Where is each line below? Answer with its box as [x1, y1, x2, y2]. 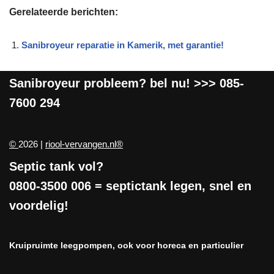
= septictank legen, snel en [91, 179, 251, 193]
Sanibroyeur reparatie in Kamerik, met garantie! [21, 39, 224, 50]
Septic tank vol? [9, 160, 103, 173]
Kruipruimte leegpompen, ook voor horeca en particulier [9, 240, 243, 250]
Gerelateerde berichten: [9, 6, 118, 17]
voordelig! [9, 199, 68, 212]
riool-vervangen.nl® [45, 139, 123, 149]
